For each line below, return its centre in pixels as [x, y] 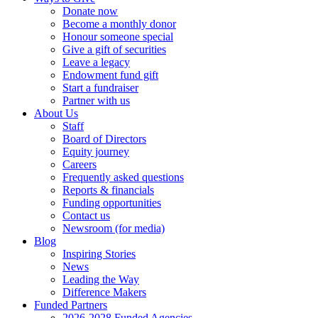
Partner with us [96, 100]
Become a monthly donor [119, 23]
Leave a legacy [96, 62]
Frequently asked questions [123, 177]
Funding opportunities [112, 202]
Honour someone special [118, 36]
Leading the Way [101, 279]
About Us [56, 113]
